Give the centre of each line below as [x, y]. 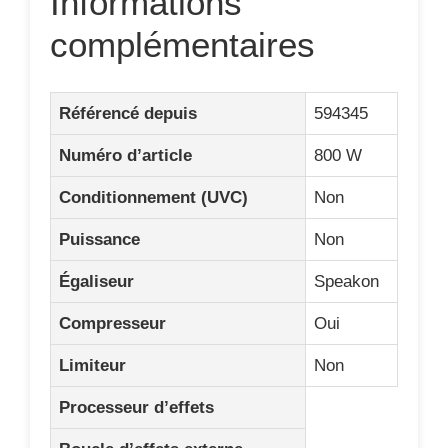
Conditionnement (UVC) [153, 197]
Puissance [99, 239]
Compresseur [112, 323]
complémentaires [182, 44]
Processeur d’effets [136, 407]
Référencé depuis [128, 113]
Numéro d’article [125, 155]
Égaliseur [96, 281]
